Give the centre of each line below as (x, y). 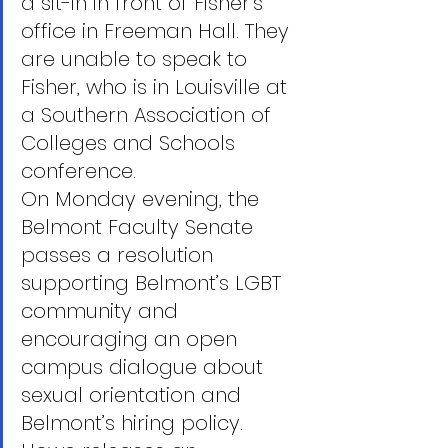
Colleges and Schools (131, 143)
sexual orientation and (134, 395)
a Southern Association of (149, 115)
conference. (78, 171)
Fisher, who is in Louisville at (157, 87)
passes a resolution (120, 255)
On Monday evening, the (143, 199)
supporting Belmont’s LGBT (154, 283)
